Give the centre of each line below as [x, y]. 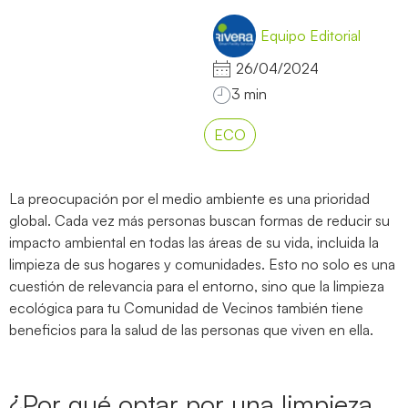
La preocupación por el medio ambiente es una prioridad [189, 198]
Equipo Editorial [311, 36]
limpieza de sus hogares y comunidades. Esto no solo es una [202, 264]
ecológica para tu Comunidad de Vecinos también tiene [186, 307]
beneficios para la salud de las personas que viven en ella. [191, 329]
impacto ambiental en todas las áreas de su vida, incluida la [194, 242]
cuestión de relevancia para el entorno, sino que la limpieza [197, 286]
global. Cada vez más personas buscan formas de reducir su [199, 220]
